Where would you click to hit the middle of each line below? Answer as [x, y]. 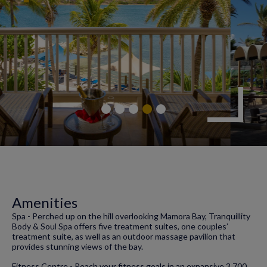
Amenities [45, 202]
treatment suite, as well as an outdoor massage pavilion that [124, 236]
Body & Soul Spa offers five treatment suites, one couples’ [120, 226]
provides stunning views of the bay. [78, 246]
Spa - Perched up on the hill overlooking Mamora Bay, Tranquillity [131, 216]
